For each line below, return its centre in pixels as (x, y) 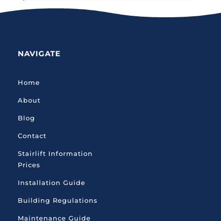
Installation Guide (52, 183)
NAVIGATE (39, 54)
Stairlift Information (55, 153)
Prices (29, 165)
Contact (32, 136)
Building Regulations (58, 200)
